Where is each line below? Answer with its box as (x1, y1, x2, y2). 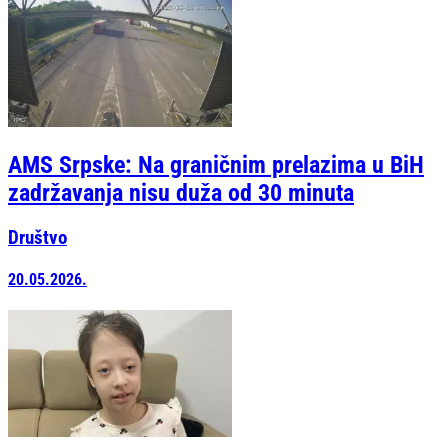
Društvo (8, 226, 67, 249)
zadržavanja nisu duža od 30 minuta (8, 178, 354, 207)
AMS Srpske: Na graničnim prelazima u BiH (8, 150, 424, 179)
